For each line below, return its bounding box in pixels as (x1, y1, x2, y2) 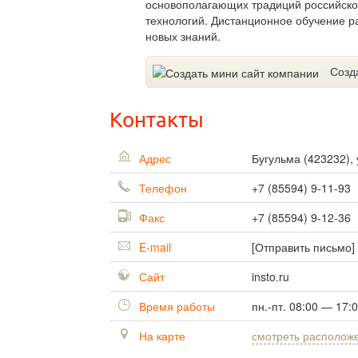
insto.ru (252, 268, 289, 285)
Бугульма (252, 150, 304, 167)
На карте (136, 328, 185, 344)
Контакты (109, 109, 204, 132)
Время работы (136, 298, 215, 315)
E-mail (136, 239, 171, 256)
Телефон (136, 180, 187, 197)
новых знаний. (145, 28, 221, 44)
